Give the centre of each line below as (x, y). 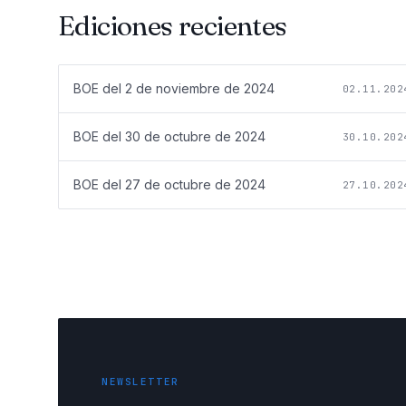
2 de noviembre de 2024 (200, 89)
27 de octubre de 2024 (195, 185)
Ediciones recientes (173, 26)
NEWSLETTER (140, 382)
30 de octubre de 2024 (195, 137)
